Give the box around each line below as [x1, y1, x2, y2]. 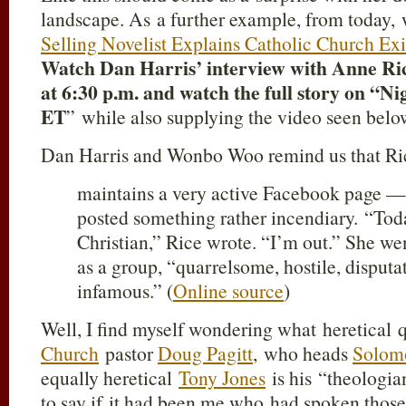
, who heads [253, 340, 353, 366]
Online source [173, 277, 284, 304]
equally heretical [41, 364, 179, 391]
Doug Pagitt [158, 340, 253, 366]
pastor [99, 340, 158, 366]
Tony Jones [179, 364, 266, 391]
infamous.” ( [77, 277, 173, 304]
